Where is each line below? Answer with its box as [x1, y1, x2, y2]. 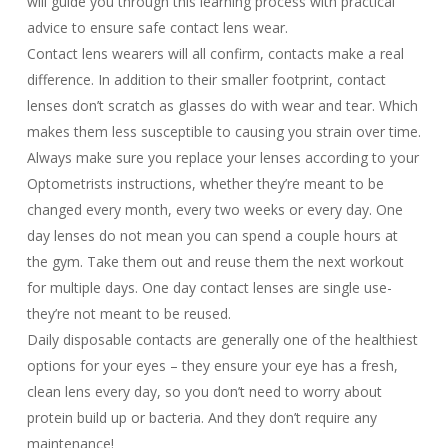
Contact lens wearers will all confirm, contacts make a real [26, 44, 404, 63]
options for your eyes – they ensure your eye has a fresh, [26, 356, 398, 375]
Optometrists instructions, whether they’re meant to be [26, 174, 384, 193]
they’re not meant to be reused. [26, 304, 231, 323]
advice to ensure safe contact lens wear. [26, 18, 288, 37]
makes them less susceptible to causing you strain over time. [26, 122, 421, 141]
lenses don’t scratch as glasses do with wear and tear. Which [26, 96, 418, 115]
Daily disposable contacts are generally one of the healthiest [26, 330, 418, 349]
